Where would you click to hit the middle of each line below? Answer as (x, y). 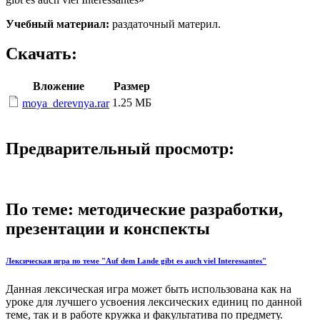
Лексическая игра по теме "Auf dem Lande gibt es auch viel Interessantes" (136, 261)
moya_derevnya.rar (66, 104)
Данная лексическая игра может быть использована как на (149, 289)
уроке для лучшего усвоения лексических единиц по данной (154, 301)
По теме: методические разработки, (144, 210)
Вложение (59, 86)
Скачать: (41, 54)
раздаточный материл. (166, 24)
